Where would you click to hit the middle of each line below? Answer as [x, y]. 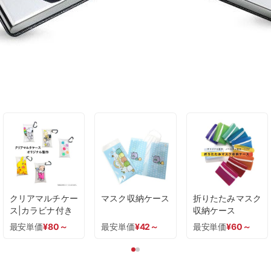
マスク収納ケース [135, 198]
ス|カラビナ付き [41, 211]
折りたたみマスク [227, 198]
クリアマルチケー [44, 198]
